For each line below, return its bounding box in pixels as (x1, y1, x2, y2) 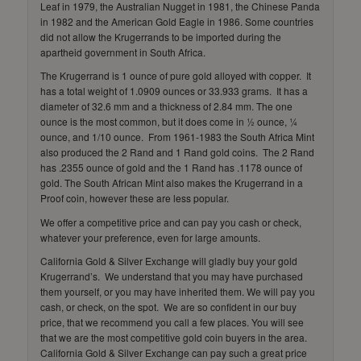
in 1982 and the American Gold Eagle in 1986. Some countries (39, 15, 313, 29)
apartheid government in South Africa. (39, 45, 205, 60)
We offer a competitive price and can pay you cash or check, (39, 214, 301, 229)
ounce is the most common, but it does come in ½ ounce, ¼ (39, 114, 297, 129)
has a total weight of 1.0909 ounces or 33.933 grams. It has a (39, 84, 308, 98)
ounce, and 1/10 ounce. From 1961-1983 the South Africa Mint (39, 130, 314, 144)
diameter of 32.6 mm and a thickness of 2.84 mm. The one (39, 99, 293, 114)
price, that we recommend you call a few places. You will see (39, 314, 304, 329)
